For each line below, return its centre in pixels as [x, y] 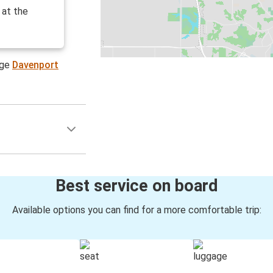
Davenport [36, 65]
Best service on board [136, 186]
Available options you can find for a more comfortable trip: [136, 210]
